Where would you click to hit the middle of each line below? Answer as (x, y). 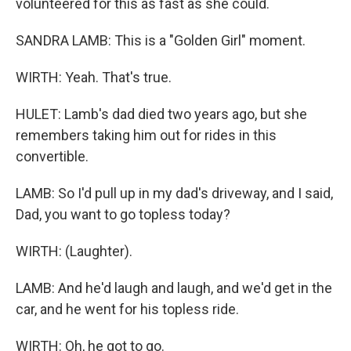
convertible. (52, 156)
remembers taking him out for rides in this (146, 135)
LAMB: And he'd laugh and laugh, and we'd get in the (174, 288)
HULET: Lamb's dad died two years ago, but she (161, 114)
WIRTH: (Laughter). (74, 251)
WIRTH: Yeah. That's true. (94, 77)
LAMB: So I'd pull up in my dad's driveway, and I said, (174, 193)
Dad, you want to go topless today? (123, 214)
